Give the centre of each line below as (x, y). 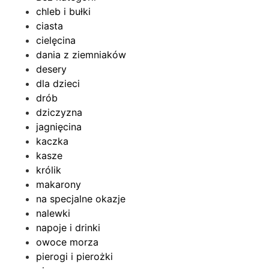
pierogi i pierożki (74, 257)
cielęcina (56, 41)
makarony (59, 185)
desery (51, 69)
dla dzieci (58, 84)
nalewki (53, 213)
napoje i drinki (68, 228)
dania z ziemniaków (81, 55)
